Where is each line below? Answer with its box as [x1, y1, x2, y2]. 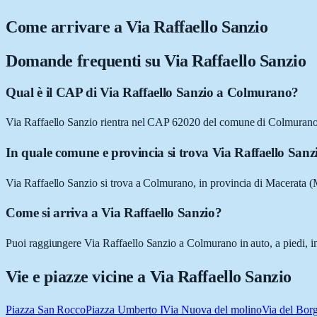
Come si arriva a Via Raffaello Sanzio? [6, 205, 222, 221]
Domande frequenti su [6, 51, 164, 70]
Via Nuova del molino [163, 304, 262, 316]
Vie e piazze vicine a [6, 267, 150, 287]
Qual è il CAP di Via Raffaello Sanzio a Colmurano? [6, 84, 299, 100]
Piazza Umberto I [86, 304, 163, 316]
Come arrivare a [6, 17, 127, 36]
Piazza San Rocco [6, 304, 86, 316]
